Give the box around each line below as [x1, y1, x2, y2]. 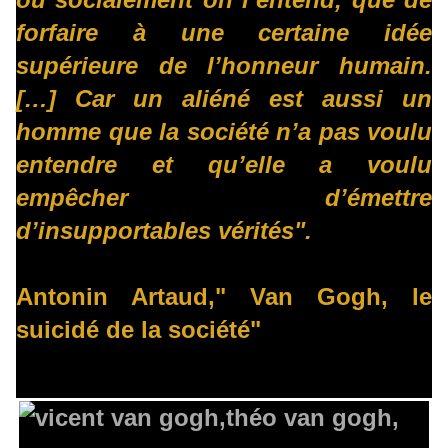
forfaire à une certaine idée [16, 19, 432, 47]
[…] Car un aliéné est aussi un [16, 85, 432, 113]
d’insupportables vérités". [16, 217, 312, 245]
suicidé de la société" [16, 316, 261, 344]
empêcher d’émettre [16, 184, 432, 212]
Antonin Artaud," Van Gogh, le [16, 283, 432, 311]
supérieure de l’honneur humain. [16, 52, 432, 80]
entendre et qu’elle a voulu [16, 151, 432, 179]
